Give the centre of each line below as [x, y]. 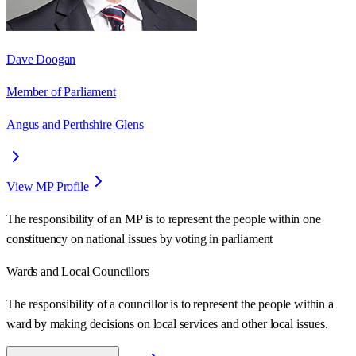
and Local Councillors [93, 271]
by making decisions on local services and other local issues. [181, 323]
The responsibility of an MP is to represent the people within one [164, 219]
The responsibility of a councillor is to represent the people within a [170, 304]
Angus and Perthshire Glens [75, 124]
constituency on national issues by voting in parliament [140, 238]
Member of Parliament [61, 91]
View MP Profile [48, 186]
